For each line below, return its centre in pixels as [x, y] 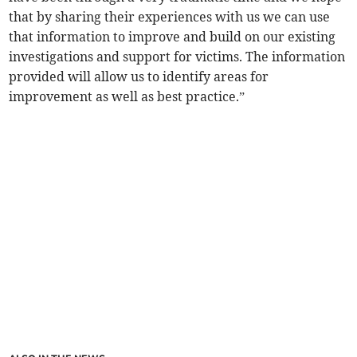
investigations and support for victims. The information [177, 57]
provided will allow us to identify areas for [139, 77]
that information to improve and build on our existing [173, 37]
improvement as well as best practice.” [127, 97]
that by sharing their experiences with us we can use [170, 17]
